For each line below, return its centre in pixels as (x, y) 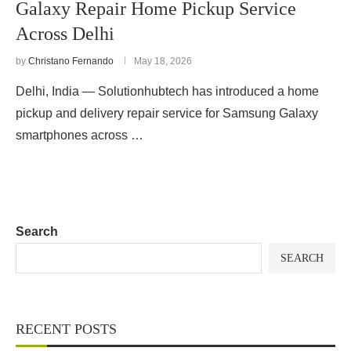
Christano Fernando (71, 61)
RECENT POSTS (66, 329)
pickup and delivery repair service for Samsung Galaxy (167, 113)
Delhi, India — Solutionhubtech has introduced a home (167, 91)
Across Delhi (65, 34)
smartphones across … (80, 135)
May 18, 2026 (163, 61)
